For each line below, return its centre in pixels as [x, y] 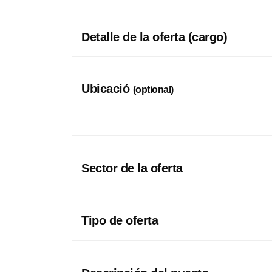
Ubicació [107, 89]
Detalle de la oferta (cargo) [154, 37]
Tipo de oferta [120, 221]
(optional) [153, 90]
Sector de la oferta [132, 168]
